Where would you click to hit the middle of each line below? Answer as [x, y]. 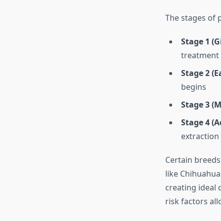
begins [193, 87]
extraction [200, 136]
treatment [200, 55]
